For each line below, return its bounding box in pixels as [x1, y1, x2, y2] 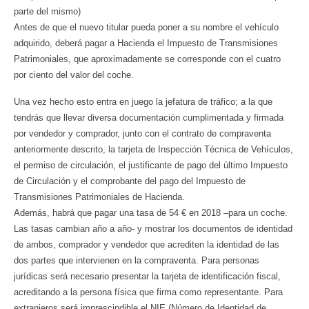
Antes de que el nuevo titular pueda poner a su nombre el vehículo [14, 21, 279, 32]
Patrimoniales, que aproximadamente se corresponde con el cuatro [14, 53, 281, 64]
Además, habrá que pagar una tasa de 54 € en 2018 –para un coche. [14, 208, 288, 219]
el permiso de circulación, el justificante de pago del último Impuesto [14, 160, 288, 171]
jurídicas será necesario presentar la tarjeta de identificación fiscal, [14, 271, 281, 282]
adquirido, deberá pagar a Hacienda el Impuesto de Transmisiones [14, 37, 278, 48]
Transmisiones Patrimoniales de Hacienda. [14, 192, 185, 203]
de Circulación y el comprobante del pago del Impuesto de [14, 176, 246, 187]
